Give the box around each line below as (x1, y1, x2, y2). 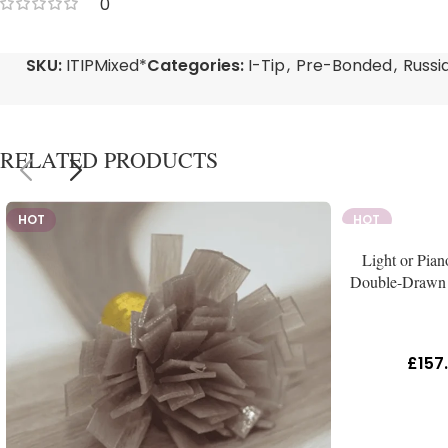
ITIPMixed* (66, 54, 147, 77)
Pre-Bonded (296, 54, 392, 77)
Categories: (147, 54, 244, 77)
